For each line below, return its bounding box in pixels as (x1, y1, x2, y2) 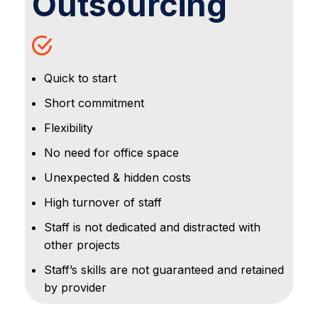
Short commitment (44, 95, 144, 110)
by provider (44, 280, 106, 295)
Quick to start (44, 70, 116, 85)
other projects (44, 237, 120, 252)
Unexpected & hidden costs (44, 170, 191, 185)
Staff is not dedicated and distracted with (44, 219, 261, 234)
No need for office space (44, 145, 179, 160)
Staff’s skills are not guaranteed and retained (44, 262, 284, 277)
